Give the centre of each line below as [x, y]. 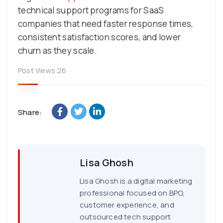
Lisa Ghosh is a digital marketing [136, 181]
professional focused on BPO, [132, 193]
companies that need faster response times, [106, 23]
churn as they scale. [58, 50]
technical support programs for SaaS [91, 10]
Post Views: [38, 70]
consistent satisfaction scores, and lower [100, 37]
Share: [30, 112]
